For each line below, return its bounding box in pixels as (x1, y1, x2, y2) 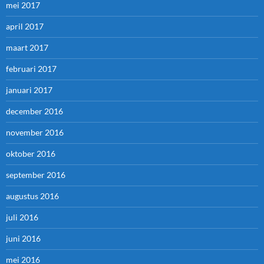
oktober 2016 (6, 148, 55, 159)
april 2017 (6, 21, 44, 32)
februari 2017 (6, 64, 57, 74)
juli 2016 (6, 212, 38, 223)
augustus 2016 (6, 191, 59, 202)
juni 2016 (6, 233, 41, 244)
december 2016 (6, 106, 63, 117)
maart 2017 (6, 42, 48, 53)
